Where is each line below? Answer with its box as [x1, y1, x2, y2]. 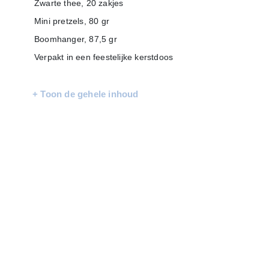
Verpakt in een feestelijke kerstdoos [34, 52, 174, 62]
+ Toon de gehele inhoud [32, 88, 139, 99]
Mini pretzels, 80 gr [34, 16, 109, 26]
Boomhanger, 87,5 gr [34, 34, 117, 44]
